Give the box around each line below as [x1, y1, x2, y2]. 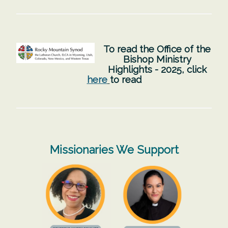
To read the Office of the [103, 43, 211, 54]
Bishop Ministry [123, 53, 191, 65]
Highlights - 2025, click [107, 64, 207, 75]
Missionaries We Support [49, 143, 179, 156]
